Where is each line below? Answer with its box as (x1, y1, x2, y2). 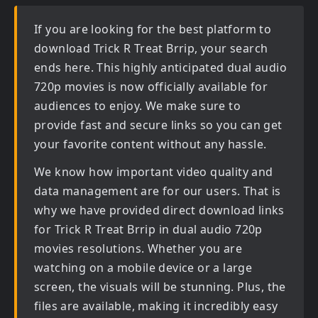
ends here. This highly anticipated (34, 60, 227, 75)
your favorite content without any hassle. (34, 136, 267, 152)
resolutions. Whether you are (74, 241, 243, 256)
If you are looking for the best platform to (34, 21, 272, 37)
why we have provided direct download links (34, 202, 285, 218)
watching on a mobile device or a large (34, 260, 253, 275)
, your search (194, 40, 268, 56)
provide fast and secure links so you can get (34, 117, 283, 133)
